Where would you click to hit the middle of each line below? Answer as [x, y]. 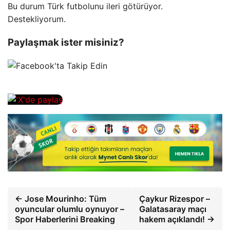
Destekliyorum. [37, 19]
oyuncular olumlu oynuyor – [70, 209]
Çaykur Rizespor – [175, 198]
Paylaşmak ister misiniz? [66, 43]
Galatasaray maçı [173, 209]
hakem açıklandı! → [177, 219]
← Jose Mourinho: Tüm [61, 198]
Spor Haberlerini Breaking [65, 219]
